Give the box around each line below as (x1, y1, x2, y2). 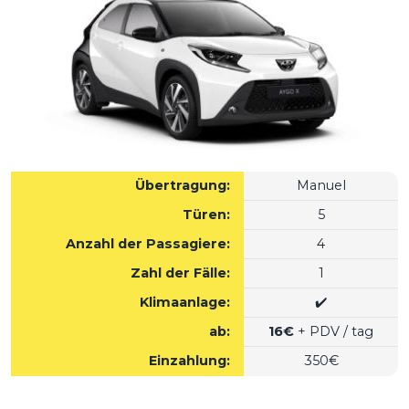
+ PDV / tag (294, 323, 373, 340)
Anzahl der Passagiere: (66, 236, 230, 252)
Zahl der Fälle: (131, 265, 230, 281)
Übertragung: (135, 177, 230, 194)
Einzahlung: (149, 352, 230, 369)
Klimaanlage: (140, 294, 230, 310)
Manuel (296, 177, 346, 194)
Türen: (183, 206, 230, 223)
